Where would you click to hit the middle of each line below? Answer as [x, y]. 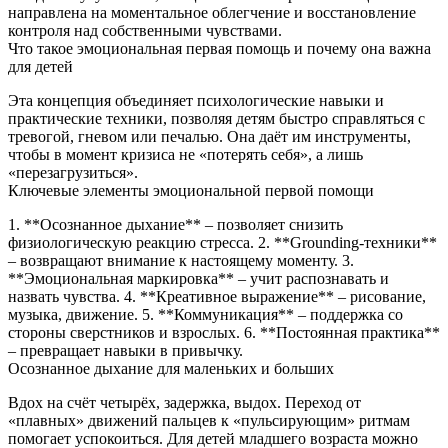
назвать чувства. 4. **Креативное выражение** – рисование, [217, 296]
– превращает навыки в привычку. [125, 350]
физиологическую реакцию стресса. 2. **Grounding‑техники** [222, 242]
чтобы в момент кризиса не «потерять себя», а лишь [185, 154]
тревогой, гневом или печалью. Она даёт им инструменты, [209, 136]
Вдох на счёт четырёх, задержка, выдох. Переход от [184, 402]
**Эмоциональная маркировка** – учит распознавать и [198, 278]
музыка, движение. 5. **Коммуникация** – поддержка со [205, 314]
